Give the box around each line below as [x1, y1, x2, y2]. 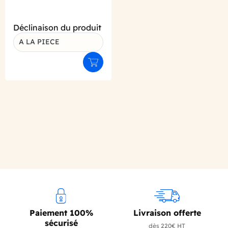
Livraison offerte [133, 207, 201, 218]
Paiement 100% [29, 207, 93, 218]
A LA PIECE [19, 37, 60, 46]
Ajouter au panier [92, 61, 151, 70]
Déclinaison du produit [13, 22, 101, 33]
